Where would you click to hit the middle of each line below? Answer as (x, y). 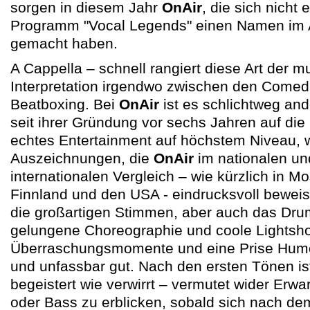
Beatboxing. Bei (65, 104)
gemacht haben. (64, 43)
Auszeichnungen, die (82, 158)
